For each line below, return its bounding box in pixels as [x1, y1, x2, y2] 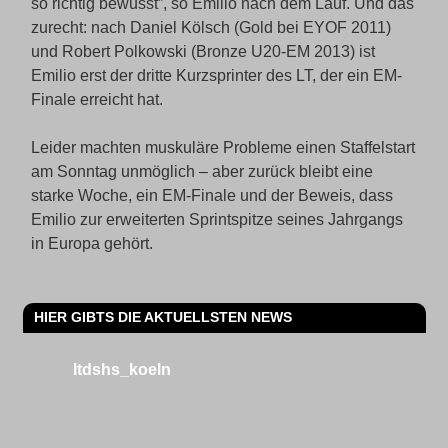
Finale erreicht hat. [30, 91, 163, 108]
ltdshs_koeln [72, 360, 171, 378]
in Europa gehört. [30, 235, 153, 252]
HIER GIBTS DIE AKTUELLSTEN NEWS [33, 309, 292, 326]
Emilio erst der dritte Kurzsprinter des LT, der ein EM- [30, 67, 402, 84]
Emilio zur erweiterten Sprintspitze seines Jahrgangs [30, 211, 403, 228]
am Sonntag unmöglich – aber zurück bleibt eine [30, 163, 373, 180]
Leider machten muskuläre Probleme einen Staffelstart [30, 139, 415, 156]
